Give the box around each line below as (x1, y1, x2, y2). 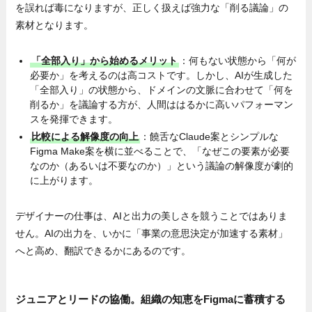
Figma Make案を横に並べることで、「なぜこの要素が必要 (30, 145, 290, 157)
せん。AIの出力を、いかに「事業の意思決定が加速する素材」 (15, 227, 288, 239)
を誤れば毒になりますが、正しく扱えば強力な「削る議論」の (15, 2, 289, 14)
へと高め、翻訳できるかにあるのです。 (15, 244, 192, 256)
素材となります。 (15, 19, 94, 31)
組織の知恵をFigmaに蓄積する (141, 293, 286, 306)
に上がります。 (30, 174, 99, 186)
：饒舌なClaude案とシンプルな (140, 130, 279, 142)
